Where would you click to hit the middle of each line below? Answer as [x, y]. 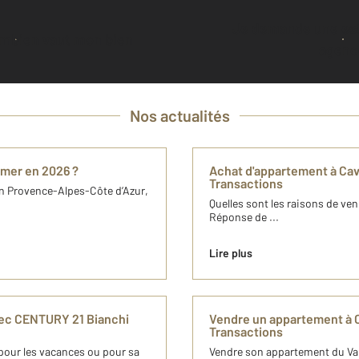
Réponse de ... [244, 217]
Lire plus [231, 253]
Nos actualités [179, 116]
